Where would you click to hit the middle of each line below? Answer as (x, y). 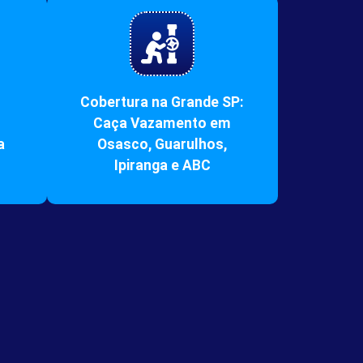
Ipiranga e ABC (162, 166)
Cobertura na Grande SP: (162, 102)
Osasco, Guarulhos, (162, 145)
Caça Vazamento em (162, 124)
